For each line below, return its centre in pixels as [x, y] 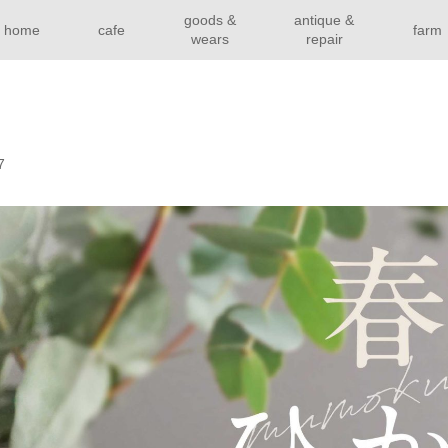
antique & [324, 20]
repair [324, 39]
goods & [209, 20]
